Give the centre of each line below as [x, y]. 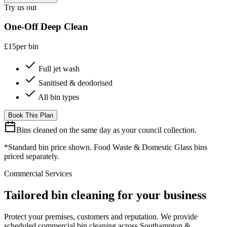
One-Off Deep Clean [46, 27]
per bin [27, 46]
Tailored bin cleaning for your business [105, 195]
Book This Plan [31, 115]
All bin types [59, 97]
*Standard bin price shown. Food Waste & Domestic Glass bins [106, 147]
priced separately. [32, 156]
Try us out [20, 7]
